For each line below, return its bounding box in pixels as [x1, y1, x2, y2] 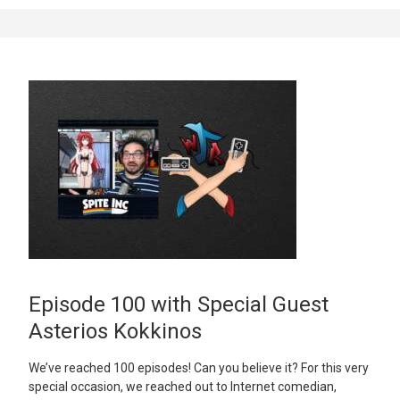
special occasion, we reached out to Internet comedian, [29, 379, 337, 395]
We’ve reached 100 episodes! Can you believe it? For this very [29, 361, 369, 376]
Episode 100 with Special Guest [29, 291, 329, 317]
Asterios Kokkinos [29, 318, 202, 344]
